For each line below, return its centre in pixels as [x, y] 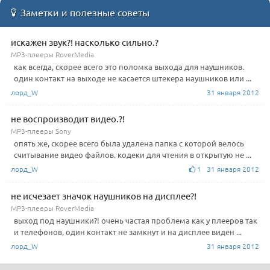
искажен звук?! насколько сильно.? [85, 42]
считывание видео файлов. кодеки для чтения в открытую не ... [133, 154]
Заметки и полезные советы [85, 12]
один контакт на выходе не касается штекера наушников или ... [133, 78]
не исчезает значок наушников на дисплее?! [104, 195]
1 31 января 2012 [227, 168]
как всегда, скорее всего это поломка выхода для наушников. [129, 66]
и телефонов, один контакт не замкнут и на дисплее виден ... [128, 231]
